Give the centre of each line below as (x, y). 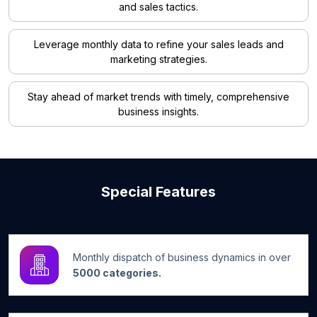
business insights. (158, 112)
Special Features (158, 192)
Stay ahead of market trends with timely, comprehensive (158, 97)
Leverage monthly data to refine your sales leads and (158, 45)
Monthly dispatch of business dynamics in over (182, 257)
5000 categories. (117, 272)
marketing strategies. (158, 59)
